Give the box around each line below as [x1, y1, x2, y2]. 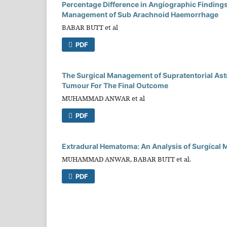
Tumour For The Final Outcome [62, 81, 168, 90]
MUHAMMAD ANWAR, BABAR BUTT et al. [62, 154, 191, 164]
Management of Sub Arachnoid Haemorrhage [62, 10, 218, 19]
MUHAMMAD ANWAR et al [62, 94, 145, 103]
